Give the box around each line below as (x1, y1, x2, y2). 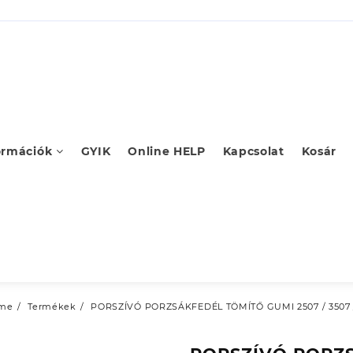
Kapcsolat (222, 144, 284, 158)
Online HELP (128, 144, 206, 158)
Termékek (28, 301, 76, 312)
